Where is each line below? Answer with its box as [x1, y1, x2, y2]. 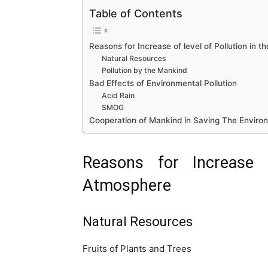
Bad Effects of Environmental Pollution [89, 78, 237, 89]
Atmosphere [83, 176, 171, 196]
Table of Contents [89, 7, 182, 20]
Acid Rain [102, 91, 135, 100]
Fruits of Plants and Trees [83, 243, 191, 255]
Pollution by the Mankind [102, 66, 188, 75]
